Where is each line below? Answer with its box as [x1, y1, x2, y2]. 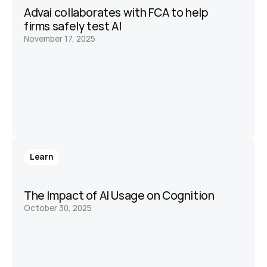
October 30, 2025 [24, 203, 92, 213]
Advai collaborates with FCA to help [24, 5, 209, 20]
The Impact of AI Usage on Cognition [24, 188, 215, 203]
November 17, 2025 [24, 33, 95, 44]
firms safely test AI [24, 18, 122, 34]
